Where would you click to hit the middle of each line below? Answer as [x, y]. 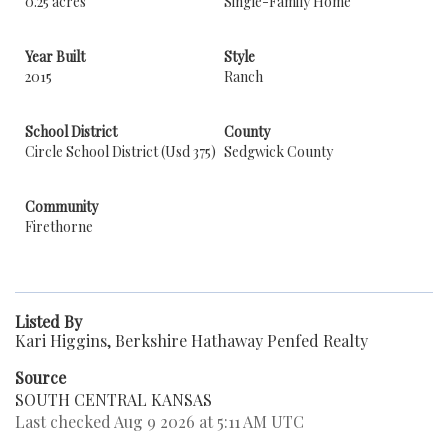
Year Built [55, 56]
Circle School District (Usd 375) [120, 151]
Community [61, 206]
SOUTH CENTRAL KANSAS [113, 399]
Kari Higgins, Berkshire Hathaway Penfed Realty [191, 340]
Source [40, 377]
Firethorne [59, 226]
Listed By [48, 321]
